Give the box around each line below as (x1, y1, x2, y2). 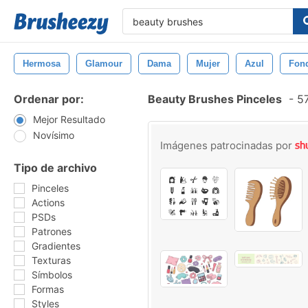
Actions (32, 197, 65, 208)
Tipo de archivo (14, 161, 97, 175)
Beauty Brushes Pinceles (148, 92, 282, 106)
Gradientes (32, 240, 80, 252)
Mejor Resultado (33, 113, 105, 125)
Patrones (32, 225, 71, 237)
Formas (32, 283, 64, 295)
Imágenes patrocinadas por (160, 139, 295, 152)
